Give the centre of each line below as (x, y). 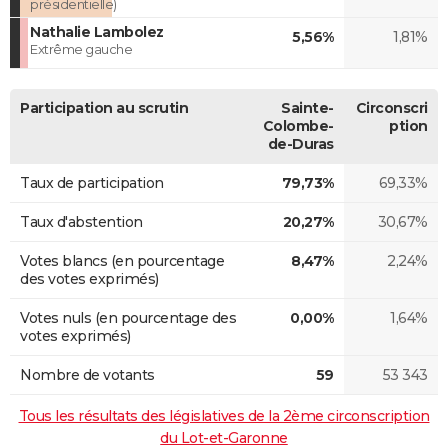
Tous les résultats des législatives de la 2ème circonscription (224, 415)
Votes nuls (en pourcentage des (128, 317)
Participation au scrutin (104, 107)
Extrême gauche (81, 48)
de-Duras (300, 143)
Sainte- (307, 107)
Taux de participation (92, 182)
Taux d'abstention (81, 221)
